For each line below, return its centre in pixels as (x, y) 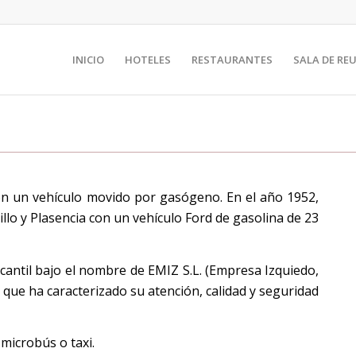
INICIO (88, 60)
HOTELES (148, 60)
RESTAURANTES (232, 60)
